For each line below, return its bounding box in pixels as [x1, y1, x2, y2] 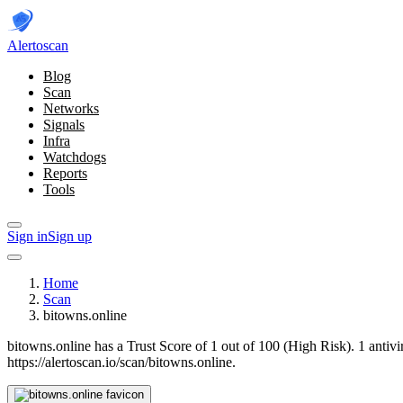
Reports [43, 166, 87, 181]
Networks [43, 101, 99, 116]
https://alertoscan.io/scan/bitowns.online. [7, 354, 236, 370]
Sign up [48, 228, 92, 244]
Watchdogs [43, 149, 106, 165]
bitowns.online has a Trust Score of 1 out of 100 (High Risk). [7, 338, 358, 354]
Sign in [7, 228, 48, 244]
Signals [43, 117, 85, 132]
